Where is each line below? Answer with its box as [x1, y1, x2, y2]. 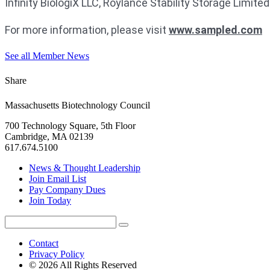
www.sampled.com [169, 24, 262, 37]
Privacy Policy [29, 249, 84, 260]
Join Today [29, 195, 71, 206]
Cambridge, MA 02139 [5, 131, 93, 142]
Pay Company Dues [29, 184, 105, 195]
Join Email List [29, 174, 86, 184]
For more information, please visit [5, 24, 169, 37]
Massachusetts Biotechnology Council [5, 100, 150, 111]
